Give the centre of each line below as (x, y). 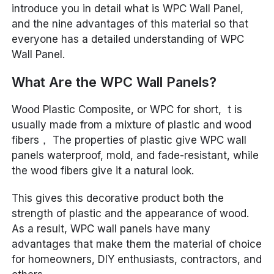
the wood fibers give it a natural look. (103, 171)
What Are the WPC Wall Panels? (114, 82)
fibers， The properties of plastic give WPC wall (129, 140)
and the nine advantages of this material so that (130, 24)
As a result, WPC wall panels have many (111, 229)
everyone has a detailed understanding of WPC (128, 39)
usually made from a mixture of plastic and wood (132, 125)
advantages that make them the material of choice (137, 244)
